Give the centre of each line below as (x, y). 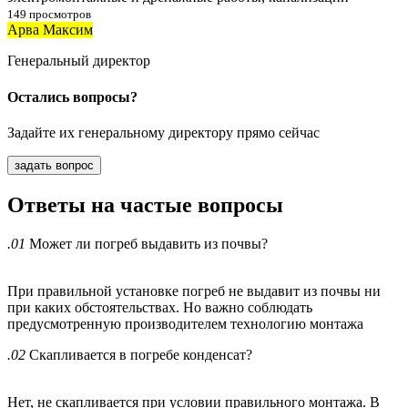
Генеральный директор (79, 61)
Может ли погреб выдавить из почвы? (147, 243)
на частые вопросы (184, 204)
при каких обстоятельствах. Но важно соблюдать (160, 307)
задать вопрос (54, 165)
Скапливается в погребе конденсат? (139, 354)
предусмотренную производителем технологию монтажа (185, 323)
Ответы (46, 204)
